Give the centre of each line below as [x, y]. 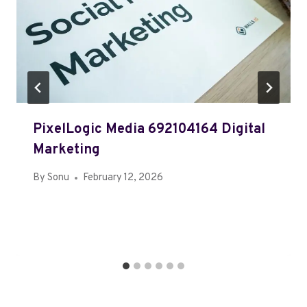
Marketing [66, 150]
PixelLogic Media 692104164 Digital [149, 130]
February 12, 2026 [123, 178]
